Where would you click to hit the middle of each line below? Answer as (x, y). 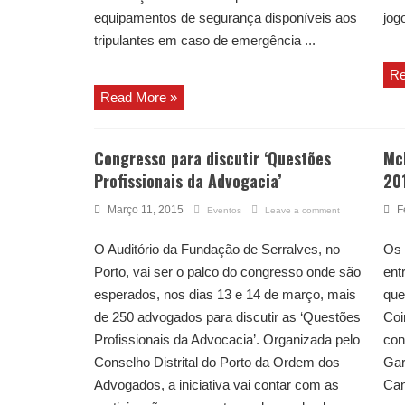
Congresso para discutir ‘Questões (212, 159)
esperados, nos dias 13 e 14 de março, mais (225, 295)
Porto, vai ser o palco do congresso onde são (227, 272)
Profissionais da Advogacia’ (188, 181)
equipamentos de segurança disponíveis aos (226, 18)
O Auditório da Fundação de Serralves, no (217, 250)
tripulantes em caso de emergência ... (205, 41)
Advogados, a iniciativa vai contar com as (217, 385)
